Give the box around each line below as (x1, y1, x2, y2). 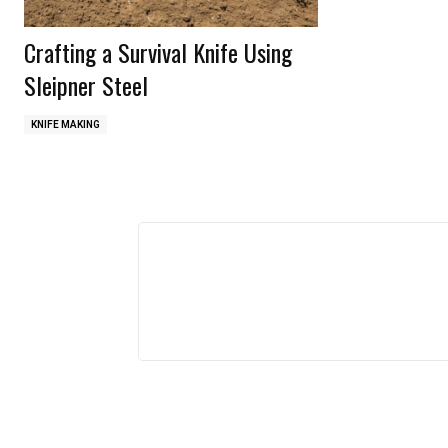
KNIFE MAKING (31, 118, 100, 130)
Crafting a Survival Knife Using (24, 33, 292, 70)
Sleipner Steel (24, 66, 148, 103)
